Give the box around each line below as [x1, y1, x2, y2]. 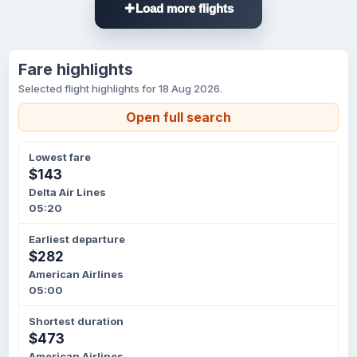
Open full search [126, 109, 231, 125]
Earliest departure [29, 233, 125, 245]
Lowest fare [29, 151, 91, 163]
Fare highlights [18, 60, 133, 79]
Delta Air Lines [29, 186, 106, 198]
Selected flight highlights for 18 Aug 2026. [18, 82, 222, 95]
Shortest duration [29, 315, 124, 328]
